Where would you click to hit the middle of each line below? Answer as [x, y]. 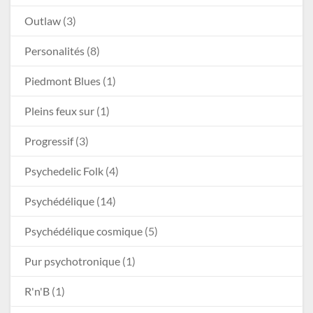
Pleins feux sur [59, 111]
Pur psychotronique [72, 261]
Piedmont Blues [63, 81]
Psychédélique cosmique [83, 231]
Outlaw [43, 21]
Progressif [49, 141]
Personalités [54, 51]
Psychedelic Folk [64, 171]
